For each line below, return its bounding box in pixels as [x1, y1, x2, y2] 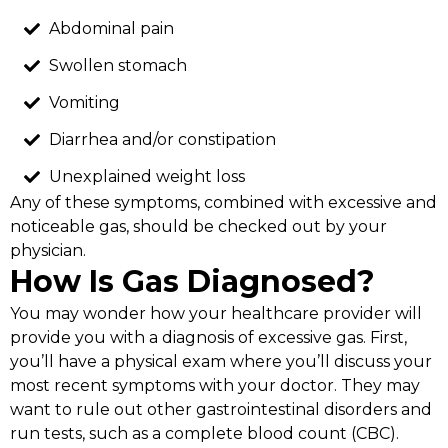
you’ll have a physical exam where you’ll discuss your [10, 351, 432, 371]
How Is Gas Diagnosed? [10, 263, 375, 301]
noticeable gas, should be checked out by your [10, 216, 387, 236]
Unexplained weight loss [48, 167, 245, 187]
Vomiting [48, 93, 120, 113]
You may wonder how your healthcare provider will [10, 303, 422, 323]
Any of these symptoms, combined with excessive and [10, 192, 437, 212]
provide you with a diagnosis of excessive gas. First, [10, 327, 407, 347]
